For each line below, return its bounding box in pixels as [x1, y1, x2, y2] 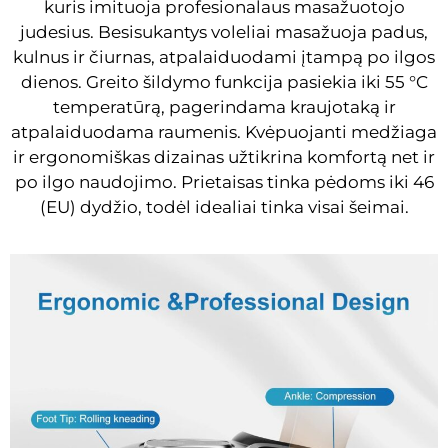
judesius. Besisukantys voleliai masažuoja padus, [20, 21, 428, 42]
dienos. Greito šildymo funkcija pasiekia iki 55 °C [20, 71, 428, 92]
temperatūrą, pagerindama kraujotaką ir [52, 96, 396, 117]
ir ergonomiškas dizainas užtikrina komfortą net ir [13, 146, 435, 167]
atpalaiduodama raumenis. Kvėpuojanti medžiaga [11, 121, 437, 142]
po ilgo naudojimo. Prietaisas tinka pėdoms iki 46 [14, 171, 434, 192]
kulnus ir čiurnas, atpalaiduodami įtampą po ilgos [13, 46, 435, 67]
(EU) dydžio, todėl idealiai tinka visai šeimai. [39, 196, 409, 217]
